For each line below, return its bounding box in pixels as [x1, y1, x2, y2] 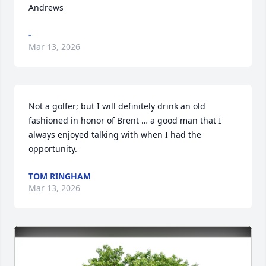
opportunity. [28, 143, 77, 154]
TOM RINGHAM [28, 170, 91, 182]
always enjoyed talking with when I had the [28, 129, 201, 140]
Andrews [28, 2, 64, 13]
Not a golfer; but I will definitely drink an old [28, 100, 205, 112]
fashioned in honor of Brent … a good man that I [28, 115, 221, 126]
